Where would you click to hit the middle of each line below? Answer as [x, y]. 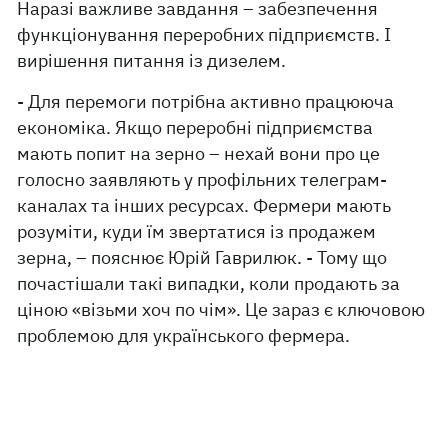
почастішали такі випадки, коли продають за [209, 284]
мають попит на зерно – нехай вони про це [199, 154]
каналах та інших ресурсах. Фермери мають [204, 206]
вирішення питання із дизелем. [152, 61]
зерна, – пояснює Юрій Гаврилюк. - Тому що [202, 258]
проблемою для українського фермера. [184, 336]
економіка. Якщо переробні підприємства [195, 128]
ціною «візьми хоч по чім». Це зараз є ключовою [221, 310]
